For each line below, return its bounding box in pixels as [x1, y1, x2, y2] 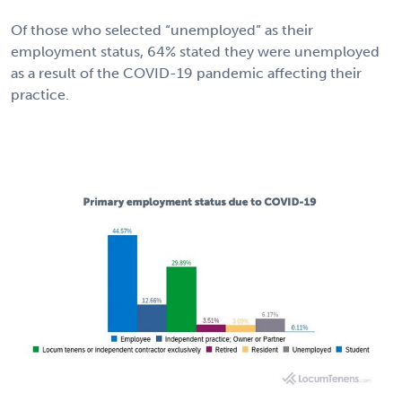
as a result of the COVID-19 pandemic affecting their [11, 64, 362, 82]
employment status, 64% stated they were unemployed [11, 42, 380, 60]
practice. [11, 85, 69, 103]
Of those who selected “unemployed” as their [11, 21, 313, 39]
